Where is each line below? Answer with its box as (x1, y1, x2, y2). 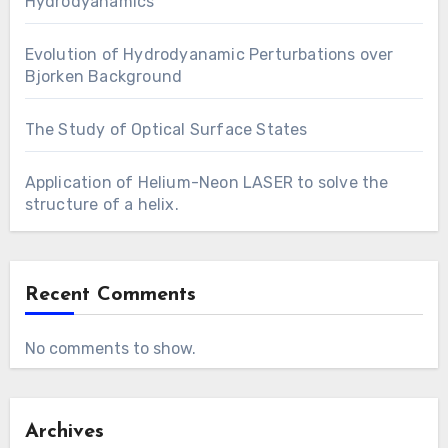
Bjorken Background (24, 67, 183, 87)
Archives (24, 422, 104, 443)
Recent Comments (24, 285, 196, 306)
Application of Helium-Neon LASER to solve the (24, 173, 389, 193)
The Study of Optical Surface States (24, 120, 308, 140)
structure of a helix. (24, 195, 179, 215)
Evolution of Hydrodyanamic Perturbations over (24, 45, 394, 65)
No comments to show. (24, 339, 196, 359)
